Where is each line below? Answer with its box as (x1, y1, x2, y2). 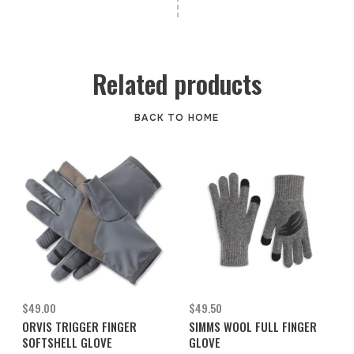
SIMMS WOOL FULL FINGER (189, 318, 317, 336)
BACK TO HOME (134, 111, 220, 125)
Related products (92, 65, 262, 103)
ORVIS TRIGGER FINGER (22, 318, 137, 336)
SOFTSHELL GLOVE (22, 333, 112, 352)
